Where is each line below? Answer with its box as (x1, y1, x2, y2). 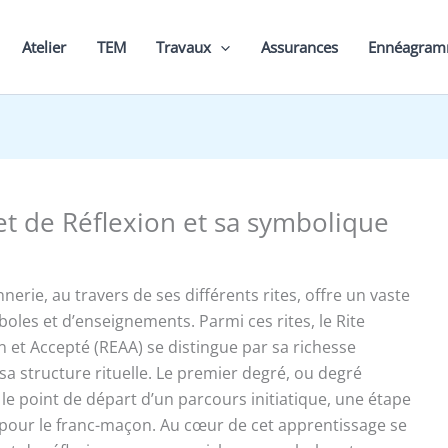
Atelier (22, 37, 67, 57)
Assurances (260, 37, 338, 57)
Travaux (156, 37, 212, 57)
